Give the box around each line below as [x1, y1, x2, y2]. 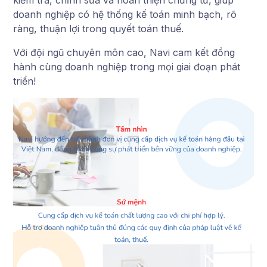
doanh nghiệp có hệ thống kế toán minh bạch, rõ [13, 8, 237, 21]
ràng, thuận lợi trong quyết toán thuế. [13, 23, 184, 35]
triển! [13, 75, 36, 88]
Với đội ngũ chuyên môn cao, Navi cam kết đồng [13, 46, 235, 59]
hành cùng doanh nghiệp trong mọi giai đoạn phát [13, 61, 240, 73]
